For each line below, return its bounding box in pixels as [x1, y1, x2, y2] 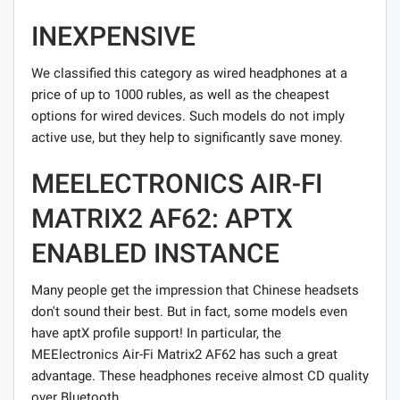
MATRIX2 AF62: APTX [31, 202, 293, 234]
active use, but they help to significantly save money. [31, 129, 343, 146]
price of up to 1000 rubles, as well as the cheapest [31, 86, 329, 103]
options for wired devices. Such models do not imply [31, 107, 345, 124]
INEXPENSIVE [31, 20, 196, 52]
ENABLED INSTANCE [31, 237, 279, 269]
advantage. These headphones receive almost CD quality [31, 367, 369, 384]
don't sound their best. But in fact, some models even [31, 303, 347, 320]
